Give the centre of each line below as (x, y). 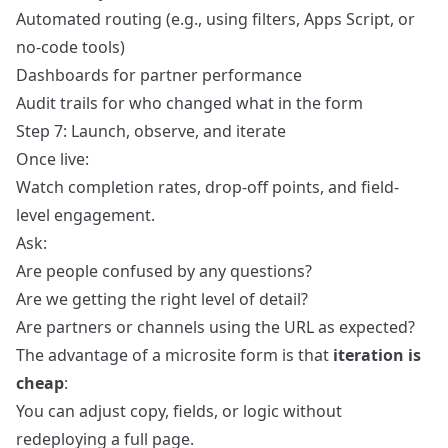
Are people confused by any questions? (164, 271)
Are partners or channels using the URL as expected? (215, 327)
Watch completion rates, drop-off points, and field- (207, 187)
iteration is (377, 355)
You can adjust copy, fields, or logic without (179, 411)
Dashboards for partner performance (159, 75)
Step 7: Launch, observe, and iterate (151, 131)
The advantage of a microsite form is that (174, 355)
